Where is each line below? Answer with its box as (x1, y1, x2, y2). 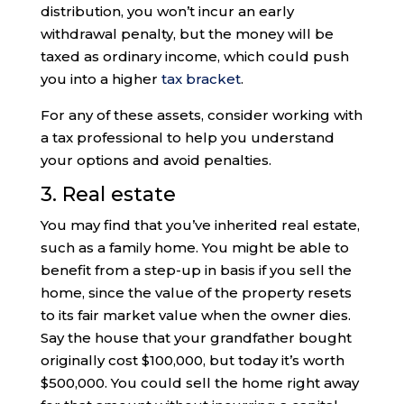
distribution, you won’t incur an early (40, 3, 294, 21)
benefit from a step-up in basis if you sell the (40, 262, 352, 280)
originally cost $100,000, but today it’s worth (40, 352, 344, 370)
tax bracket (161, 70, 241, 88)
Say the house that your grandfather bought (40, 329, 352, 347)
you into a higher (40, 70, 161, 88)
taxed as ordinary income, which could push (40, 48, 349, 66)
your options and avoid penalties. (40, 151, 271, 170)
